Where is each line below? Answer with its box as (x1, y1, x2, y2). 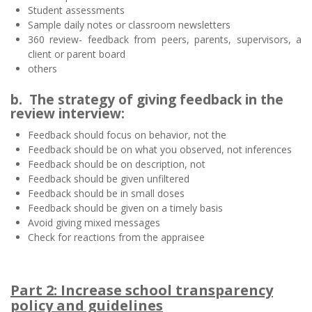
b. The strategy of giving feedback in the (10, 90, 283, 109)
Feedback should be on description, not (28, 157, 205, 171)
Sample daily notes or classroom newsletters (28, 17, 231, 31)
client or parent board (28, 47, 125, 61)
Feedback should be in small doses (28, 186, 185, 200)
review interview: (10, 104, 125, 123)
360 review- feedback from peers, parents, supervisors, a (28, 32, 302, 46)
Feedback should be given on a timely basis (28, 201, 223, 214)
